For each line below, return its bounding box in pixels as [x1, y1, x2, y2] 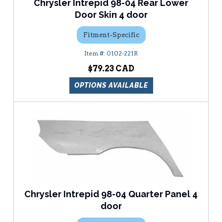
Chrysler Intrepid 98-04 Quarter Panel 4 [24, 189, 198, 200]
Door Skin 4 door [74, 9, 148, 20]
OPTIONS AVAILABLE [74, 81, 148, 90]
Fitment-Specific [83, 31, 139, 39]
